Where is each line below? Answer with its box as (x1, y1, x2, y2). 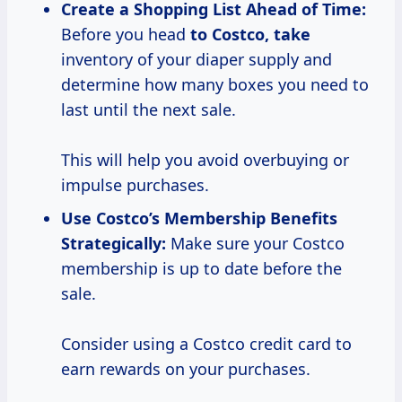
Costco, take (212, 23, 310, 46)
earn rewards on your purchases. (61, 358, 310, 380)
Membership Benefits (160, 207, 337, 230)
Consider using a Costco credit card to (61, 333, 352, 355)
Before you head (61, 23, 190, 46)
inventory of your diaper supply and (61, 48, 332, 71)
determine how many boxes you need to (61, 74, 369, 96)
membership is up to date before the (61, 258, 342, 280)
